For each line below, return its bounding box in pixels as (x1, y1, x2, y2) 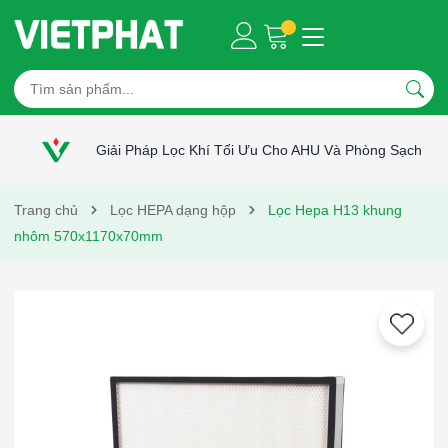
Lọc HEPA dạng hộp (110, 202, 236, 218)
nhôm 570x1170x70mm (14, 228, 163, 244)
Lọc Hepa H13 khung (268, 202, 402, 218)
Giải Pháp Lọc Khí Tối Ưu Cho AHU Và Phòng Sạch (96, 142, 422, 158)
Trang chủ (14, 202, 78, 218)
